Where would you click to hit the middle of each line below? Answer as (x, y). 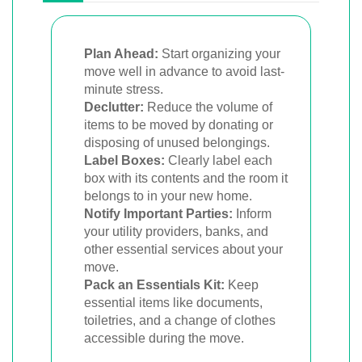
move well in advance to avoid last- (184, 71)
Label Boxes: (124, 160)
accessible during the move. (164, 338)
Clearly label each (219, 160)
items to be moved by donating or (179, 124)
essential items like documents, (173, 302)
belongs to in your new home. (168, 196)
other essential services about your (183, 249)
